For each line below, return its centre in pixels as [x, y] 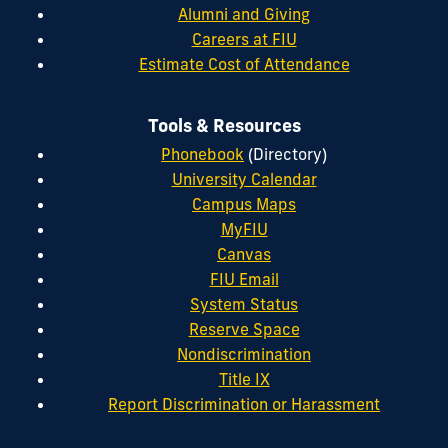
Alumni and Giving [244, 13]
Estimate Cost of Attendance [244, 63]
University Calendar [244, 178]
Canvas [244, 253]
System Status [244, 303]
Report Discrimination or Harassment [244, 403]
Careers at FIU [244, 38]
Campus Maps [244, 203]
